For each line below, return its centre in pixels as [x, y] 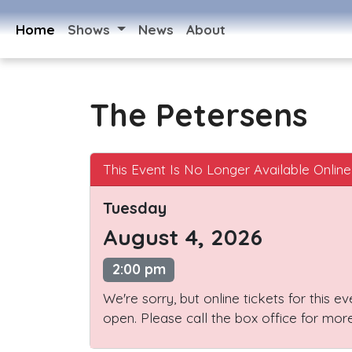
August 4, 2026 [183, 237]
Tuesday [135, 208]
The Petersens [198, 115]
